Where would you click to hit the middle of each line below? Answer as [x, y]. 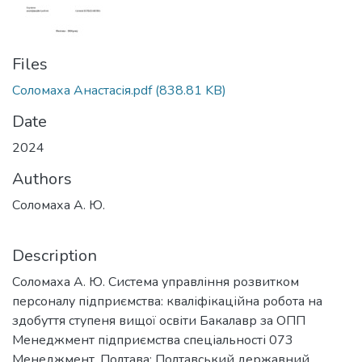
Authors [42, 179]
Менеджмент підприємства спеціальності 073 [153, 340]
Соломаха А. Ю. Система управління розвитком [156, 282]
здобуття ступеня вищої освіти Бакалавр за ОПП [159, 321]
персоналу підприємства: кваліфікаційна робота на [167, 301]
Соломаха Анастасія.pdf [82, 90]
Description [55, 256]
